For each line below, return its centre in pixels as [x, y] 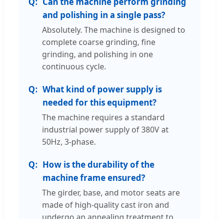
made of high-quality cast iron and [106, 205]
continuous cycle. [74, 66]
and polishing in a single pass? [104, 15]
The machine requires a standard [103, 117]
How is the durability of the [99, 164]
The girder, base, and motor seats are [111, 192]
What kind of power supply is [102, 89]
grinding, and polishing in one [98, 54]
